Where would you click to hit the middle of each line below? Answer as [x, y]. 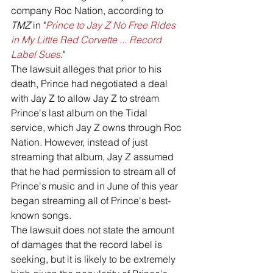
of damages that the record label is [88, 244]
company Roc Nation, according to [88, 10]
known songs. [42, 215]
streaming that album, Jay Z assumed [94, 157]
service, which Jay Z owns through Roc [97, 127]
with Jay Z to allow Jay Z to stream [86, 98]
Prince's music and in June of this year [96, 186]
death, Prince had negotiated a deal [90, 83]
